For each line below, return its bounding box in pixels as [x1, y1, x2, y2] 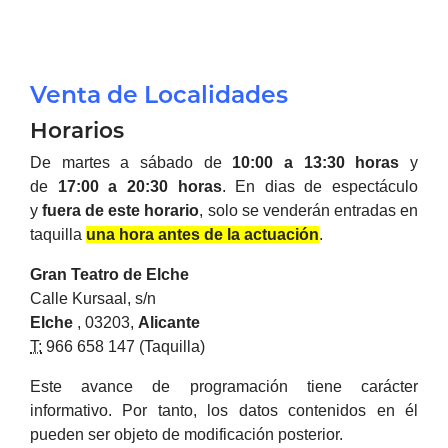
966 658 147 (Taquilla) [42, 337, 205, 355]
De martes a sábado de [30, 153, 233, 171]
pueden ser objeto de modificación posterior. [30, 425, 343, 443]
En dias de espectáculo [235, 177, 418, 195]
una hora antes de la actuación [86, 225, 319, 243]
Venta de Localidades [30, 79, 288, 109]
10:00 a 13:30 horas [232, 153, 400, 171]
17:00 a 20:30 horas [57, 177, 222, 195]
